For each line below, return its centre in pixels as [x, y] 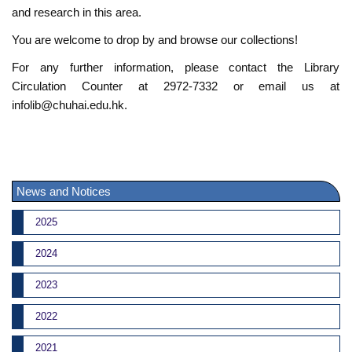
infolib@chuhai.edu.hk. [70, 105]
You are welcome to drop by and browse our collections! [155, 40]
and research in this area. [77, 12]
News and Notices [64, 191]
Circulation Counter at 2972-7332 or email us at [176, 86]
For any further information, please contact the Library [176, 68]
